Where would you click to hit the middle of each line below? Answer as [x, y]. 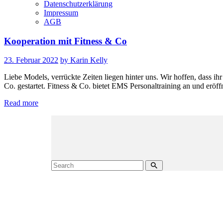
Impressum [61, 12]
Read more [21, 103]
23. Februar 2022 [31, 60]
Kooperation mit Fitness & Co [65, 41]
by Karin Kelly [84, 60]
